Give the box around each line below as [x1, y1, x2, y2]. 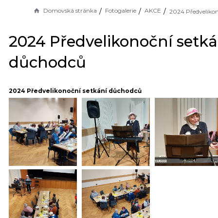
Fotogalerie [105, 7, 136, 14]
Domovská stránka [43, 7, 97, 14]
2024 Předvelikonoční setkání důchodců [9, 87, 142, 95]
